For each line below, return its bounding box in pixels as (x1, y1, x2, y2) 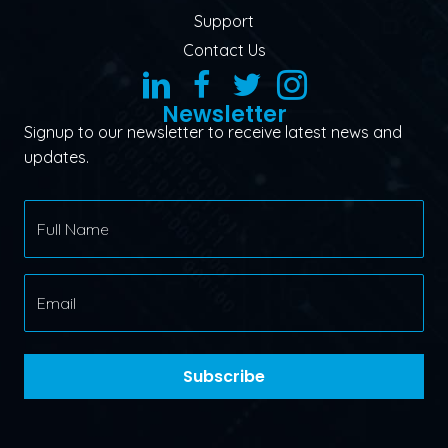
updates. (24, 147, 89, 168)
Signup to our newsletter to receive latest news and (24, 122, 402, 143)
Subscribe (183, 365, 265, 389)
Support (194, 11, 254, 32)
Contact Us (182, 40, 266, 61)
